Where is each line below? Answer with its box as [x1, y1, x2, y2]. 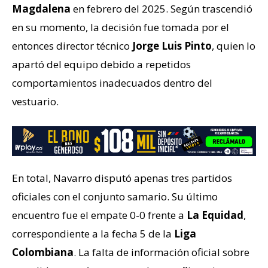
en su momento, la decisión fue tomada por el [12, 20, 229, 35]
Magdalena [12, 2, 71, 16]
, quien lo [212, 39, 255, 53]
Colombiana [12, 245, 74, 260]
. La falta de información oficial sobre [74, 245, 249, 260]
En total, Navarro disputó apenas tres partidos [12, 171, 232, 185]
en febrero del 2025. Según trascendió [71, 2, 252, 16]
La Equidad [187, 208, 243, 223]
